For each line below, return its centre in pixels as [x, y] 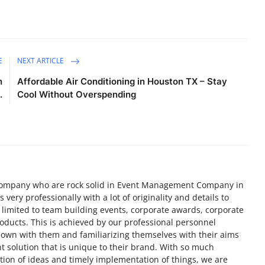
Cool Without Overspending [77, 94]
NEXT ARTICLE [42, 61]
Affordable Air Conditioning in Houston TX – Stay [122, 81]
